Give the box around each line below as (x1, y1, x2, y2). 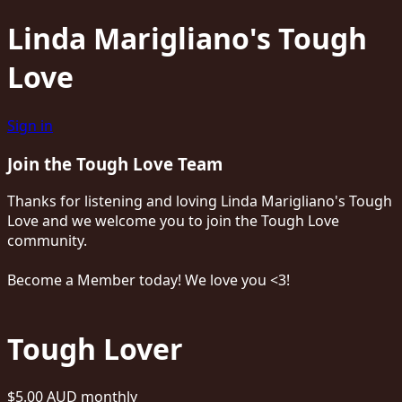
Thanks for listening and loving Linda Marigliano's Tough (7, 191, 392, 212)
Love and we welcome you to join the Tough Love (7, 211, 339, 232)
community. (7, 231, 91, 251)
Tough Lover (7, 328, 183, 368)
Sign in (7, 115, 53, 135)
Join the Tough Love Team (7, 152, 223, 175)
